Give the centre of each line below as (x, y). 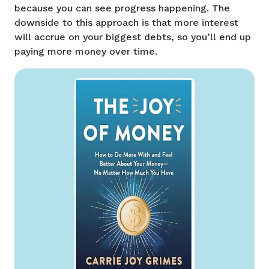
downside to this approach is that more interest (126, 22)
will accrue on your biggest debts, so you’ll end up (133, 37)
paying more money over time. (86, 51)
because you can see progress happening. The (122, 8)
